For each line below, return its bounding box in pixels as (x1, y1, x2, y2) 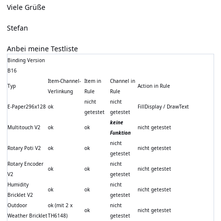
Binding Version (7, 57, 45, 64)
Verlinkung (48, 88, 73, 95)
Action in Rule (138, 82, 170, 90)
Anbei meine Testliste (7, 44, 78, 54)
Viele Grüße (7, 2, 45, 12)
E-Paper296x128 (7, 103, 46, 110)
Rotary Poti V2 (7, 145, 41, 152)
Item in (84, 77, 101, 85)
